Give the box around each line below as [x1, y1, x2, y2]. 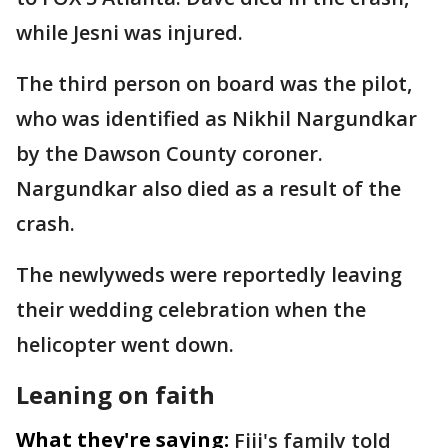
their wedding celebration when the [16, 296, 366, 323]
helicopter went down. [16, 331, 234, 358]
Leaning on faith [16, 378, 215, 411]
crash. [16, 210, 80, 237]
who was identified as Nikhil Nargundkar [16, 105, 417, 132]
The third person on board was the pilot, [16, 70, 412, 97]
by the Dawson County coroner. [16, 140, 323, 167]
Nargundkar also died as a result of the [16, 175, 401, 202]
